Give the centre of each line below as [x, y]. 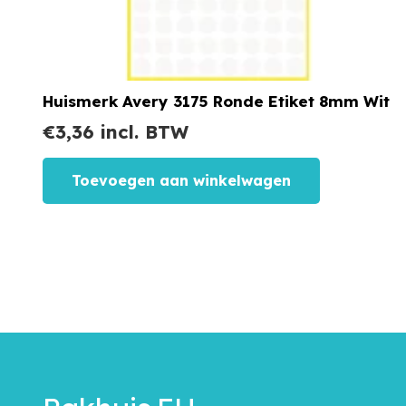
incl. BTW [141, 132]
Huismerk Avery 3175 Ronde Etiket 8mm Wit [216, 101]
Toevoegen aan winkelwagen [181, 180]
